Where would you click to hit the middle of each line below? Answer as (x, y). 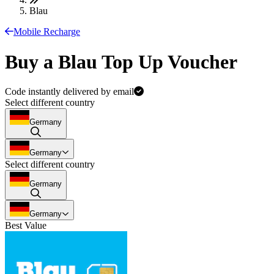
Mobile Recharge (47, 32)
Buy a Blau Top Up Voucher (121, 61)
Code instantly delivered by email (69, 92)
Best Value (26, 226)
